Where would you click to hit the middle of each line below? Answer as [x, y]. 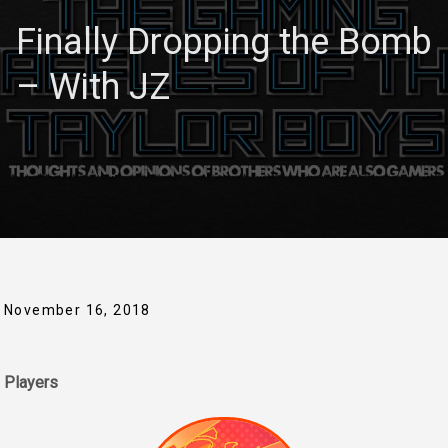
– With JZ [93, 87]
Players [31, 383]
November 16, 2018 [77, 310]
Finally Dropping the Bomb [224, 42]
